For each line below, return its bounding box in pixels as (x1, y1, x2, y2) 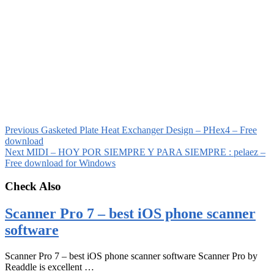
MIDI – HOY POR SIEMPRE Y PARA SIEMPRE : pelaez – (24, 146, 265, 157)
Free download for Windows (5, 157, 116, 168)
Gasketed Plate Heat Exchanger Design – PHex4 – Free (39, 124, 257, 135)
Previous (5, 124, 39, 135)
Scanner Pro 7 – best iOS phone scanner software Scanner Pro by (5, 251, 257, 262)
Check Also (5, 180, 61, 193)
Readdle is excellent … (5, 262, 94, 273)
